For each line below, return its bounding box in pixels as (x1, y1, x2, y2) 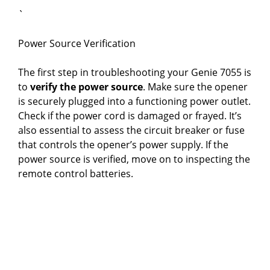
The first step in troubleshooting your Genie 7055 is (18, 66, 251, 80)
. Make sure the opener (143, 80, 248, 94)
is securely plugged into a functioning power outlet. (18, 95, 251, 108)
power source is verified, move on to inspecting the (18, 152, 250, 166)
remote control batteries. (18, 167, 133, 181)
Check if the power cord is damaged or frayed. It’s (18, 109, 242, 123)
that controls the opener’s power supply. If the (18, 138, 228, 152)
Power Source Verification (18, 37, 136, 51)
